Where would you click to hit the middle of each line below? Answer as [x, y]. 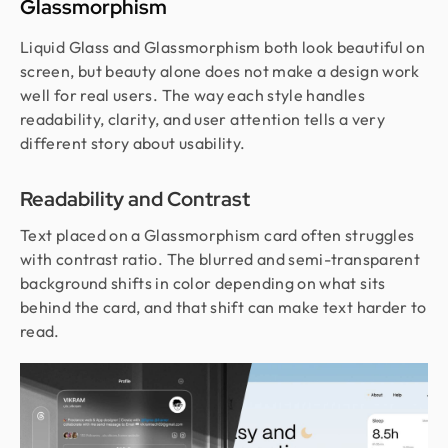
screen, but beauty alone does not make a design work [220, 71]
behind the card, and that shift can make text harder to [223, 307]
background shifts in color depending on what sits [203, 283]
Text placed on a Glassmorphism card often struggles [217, 235]
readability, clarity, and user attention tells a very [203, 119]
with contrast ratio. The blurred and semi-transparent [220, 259]
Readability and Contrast [135, 199]
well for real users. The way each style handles [192, 95]
